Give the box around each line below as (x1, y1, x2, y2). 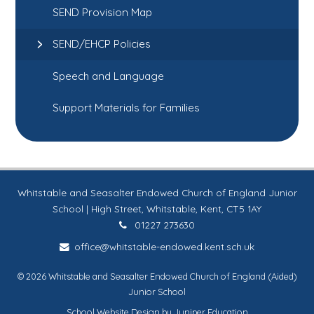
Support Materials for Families (53, 100, 200, 114)
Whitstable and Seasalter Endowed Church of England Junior (17, 186, 297, 198)
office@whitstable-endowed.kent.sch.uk (74, 240, 255, 252)
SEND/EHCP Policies (53, 37, 151, 51)
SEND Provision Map (53, 5, 153, 19)
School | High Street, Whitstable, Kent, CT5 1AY (53, 202, 261, 214)
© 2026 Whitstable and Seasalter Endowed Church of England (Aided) (17, 271, 297, 282)
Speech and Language (53, 69, 165, 83)
